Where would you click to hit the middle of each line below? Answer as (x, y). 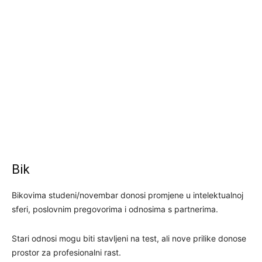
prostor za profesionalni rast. (66, 252)
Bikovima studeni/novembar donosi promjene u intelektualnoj (127, 195)
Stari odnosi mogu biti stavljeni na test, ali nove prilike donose (129, 238)
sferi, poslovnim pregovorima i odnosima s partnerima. (115, 209)
